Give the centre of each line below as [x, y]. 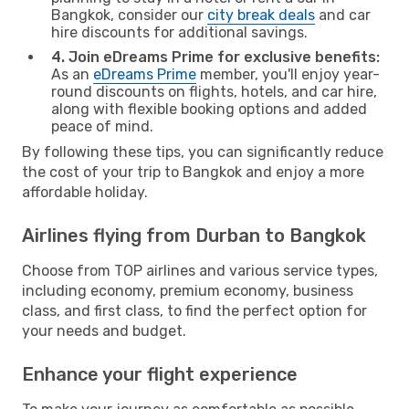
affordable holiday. [85, 192]
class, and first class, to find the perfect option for [194, 310]
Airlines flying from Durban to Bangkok [194, 235]
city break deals [261, 15]
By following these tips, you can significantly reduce [203, 152]
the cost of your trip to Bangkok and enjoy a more [193, 172]
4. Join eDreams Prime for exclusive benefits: [215, 57]
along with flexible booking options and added [209, 109]
